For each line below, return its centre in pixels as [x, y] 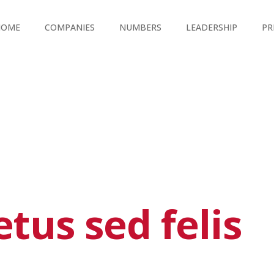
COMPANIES [70, 27]
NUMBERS [140, 27]
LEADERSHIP [212, 27]
